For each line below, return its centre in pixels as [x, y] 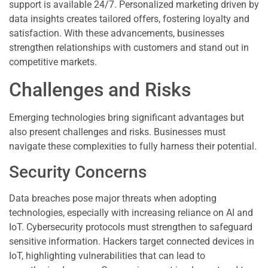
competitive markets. [53, 62]
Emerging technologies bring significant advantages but [127, 117]
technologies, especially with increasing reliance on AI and [131, 213]
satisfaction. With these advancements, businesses [117, 33]
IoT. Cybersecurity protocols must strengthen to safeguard [131, 227]
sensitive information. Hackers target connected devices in [132, 242]
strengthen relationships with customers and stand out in [129, 48]
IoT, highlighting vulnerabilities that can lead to [107, 256]
